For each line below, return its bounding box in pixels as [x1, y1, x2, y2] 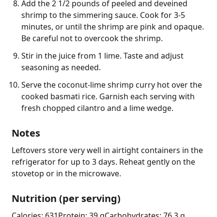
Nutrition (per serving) [12, 191, 121, 205]
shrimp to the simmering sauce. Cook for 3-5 [21, 9, 185, 20]
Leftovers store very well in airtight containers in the [12, 144, 203, 155]
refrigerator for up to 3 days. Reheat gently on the [12, 156, 195, 167]
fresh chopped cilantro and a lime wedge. [21, 102, 173, 113]
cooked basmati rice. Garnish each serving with [21, 91, 195, 102]
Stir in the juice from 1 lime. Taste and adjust [21, 50, 184, 61]
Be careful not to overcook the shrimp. [21, 32, 163, 44]
